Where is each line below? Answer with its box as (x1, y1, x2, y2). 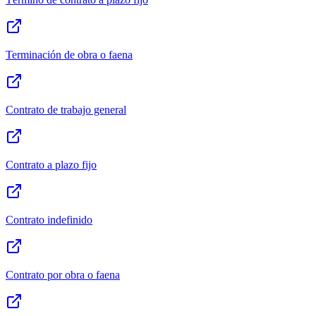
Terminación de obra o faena (6, 49, 133, 61)
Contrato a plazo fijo (6, 159, 97, 171)
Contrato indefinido (6, 214, 92, 226)
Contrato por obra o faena (6, 269, 120, 281)
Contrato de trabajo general (6, 104, 126, 116)
